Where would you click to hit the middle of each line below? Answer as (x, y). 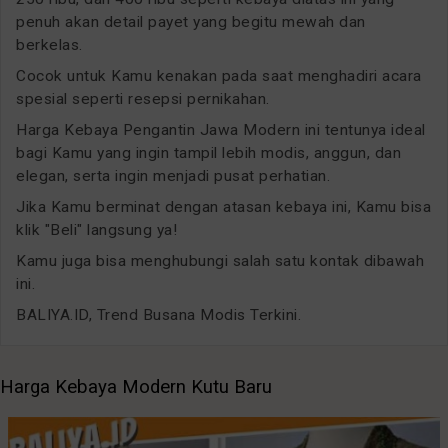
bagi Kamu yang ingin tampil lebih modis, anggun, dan (208, 152)
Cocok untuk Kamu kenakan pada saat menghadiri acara (219, 75)
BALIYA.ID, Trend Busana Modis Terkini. (158, 314)
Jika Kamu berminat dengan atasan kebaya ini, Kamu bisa (223, 206)
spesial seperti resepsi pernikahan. (143, 98)
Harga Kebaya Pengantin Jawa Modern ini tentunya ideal (221, 129)
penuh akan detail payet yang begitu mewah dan (191, 21)
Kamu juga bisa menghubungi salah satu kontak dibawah (220, 260)
